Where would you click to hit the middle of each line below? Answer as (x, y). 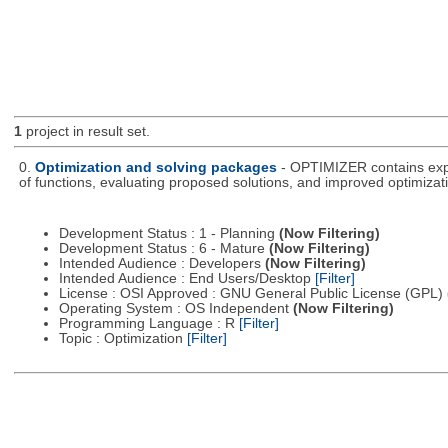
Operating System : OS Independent (175, 309)
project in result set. (85, 132)
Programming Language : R (148, 324)
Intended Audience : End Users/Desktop (186, 279)
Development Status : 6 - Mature (163, 249)
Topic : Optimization (122, 339)
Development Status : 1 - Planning (168, 234)
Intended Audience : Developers (161, 264)
